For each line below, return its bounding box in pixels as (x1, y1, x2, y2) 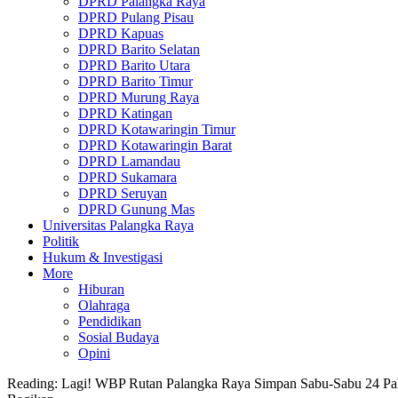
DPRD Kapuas (78, 26, 163, 41)
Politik (43, 234, 79, 249)
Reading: (7, 376, 58, 391)
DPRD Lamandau (78, 154, 180, 169)
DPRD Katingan (78, 106, 172, 121)
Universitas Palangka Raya (43, 218, 194, 233)
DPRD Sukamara (78, 170, 177, 185)
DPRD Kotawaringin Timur (78, 122, 235, 137)
